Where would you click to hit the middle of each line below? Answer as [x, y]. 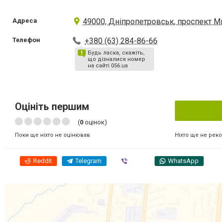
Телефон [26, 40]
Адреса [25, 21]
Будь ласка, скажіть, [116, 53]
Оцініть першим [52, 107]
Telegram [88, 161]
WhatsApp [183, 161]
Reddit [43, 161]
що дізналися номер [117, 59]
